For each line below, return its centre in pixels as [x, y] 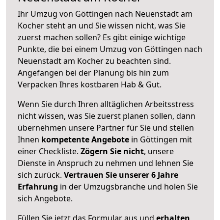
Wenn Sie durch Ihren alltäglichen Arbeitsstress [106, 104]
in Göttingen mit [161, 139]
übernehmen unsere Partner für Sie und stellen [106, 127]
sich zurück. [41, 175]
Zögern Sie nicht [112, 151]
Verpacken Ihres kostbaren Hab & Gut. [90, 84]
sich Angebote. [45, 198]
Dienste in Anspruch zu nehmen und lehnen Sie [106, 163]
